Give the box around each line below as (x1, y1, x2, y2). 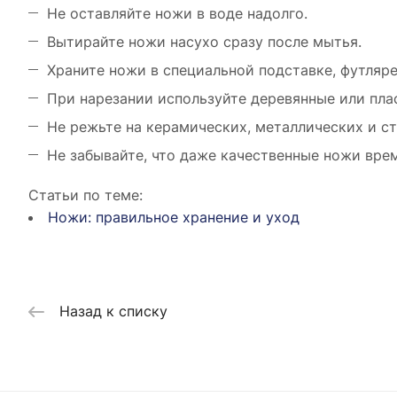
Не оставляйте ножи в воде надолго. (47, 4, 307, 22)
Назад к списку (59, 302, 167, 321)
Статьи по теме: (28, 186, 143, 204)
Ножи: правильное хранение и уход (48, 208, 300, 226)
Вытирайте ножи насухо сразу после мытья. (47, 33, 362, 51)
